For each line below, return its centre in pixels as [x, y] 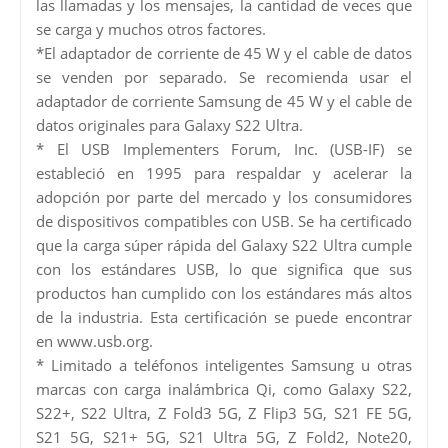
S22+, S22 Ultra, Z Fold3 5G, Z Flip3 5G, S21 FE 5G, [224, 412]
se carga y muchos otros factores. [151, 28]
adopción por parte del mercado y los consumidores [224, 196]
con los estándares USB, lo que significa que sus [224, 268]
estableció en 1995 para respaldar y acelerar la [224, 172]
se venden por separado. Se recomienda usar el [224, 76]
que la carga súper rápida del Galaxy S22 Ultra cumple [224, 244]
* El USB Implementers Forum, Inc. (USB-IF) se [224, 148]
